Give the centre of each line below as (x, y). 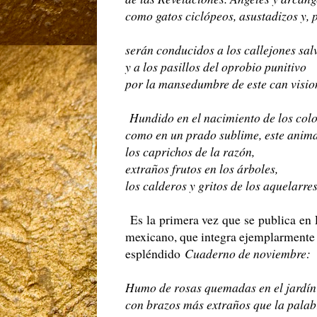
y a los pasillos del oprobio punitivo (216, 67)
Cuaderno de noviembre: (250, 254)
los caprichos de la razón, (190, 152)
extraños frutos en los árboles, (202, 169)
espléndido (155, 254)
